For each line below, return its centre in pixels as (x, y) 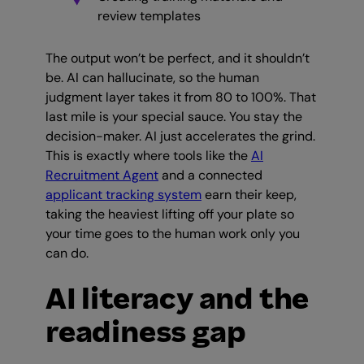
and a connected (210, 175)
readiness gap (146, 333)
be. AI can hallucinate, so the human (152, 78)
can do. (67, 253)
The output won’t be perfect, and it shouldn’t (178, 58)
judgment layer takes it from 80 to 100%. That (181, 97)
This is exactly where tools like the (148, 156)
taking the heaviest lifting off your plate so (170, 214)
